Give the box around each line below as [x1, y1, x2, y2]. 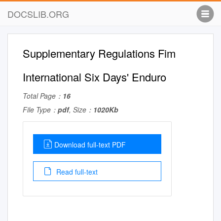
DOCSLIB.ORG [7, 7, 69, 20]
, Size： [69, 105, 93, 114]
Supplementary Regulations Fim [23, 45, 176, 61]
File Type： [23, 105, 58, 114]
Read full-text [54, 167, 98, 177]
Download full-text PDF [54, 140, 126, 149]
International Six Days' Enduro [23, 69, 166, 84]
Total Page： [23, 91, 63, 101]
